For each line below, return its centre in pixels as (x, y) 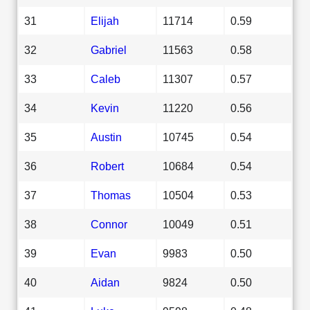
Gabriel (109, 49)
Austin (106, 137)
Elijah (105, 20)
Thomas (111, 195)
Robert (107, 166)
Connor (109, 224)
